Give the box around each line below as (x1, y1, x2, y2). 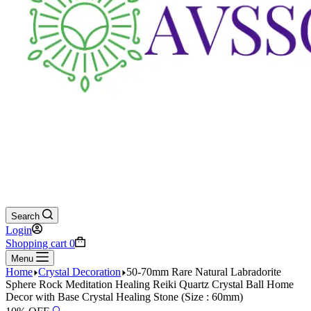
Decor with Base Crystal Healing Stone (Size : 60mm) (6, 291, 243, 303)
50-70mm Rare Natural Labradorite (126, 266, 281, 278)
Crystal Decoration (38, 266, 121, 278)
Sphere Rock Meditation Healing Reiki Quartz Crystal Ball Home (6, 278, 294, 290)
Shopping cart (6, 237, 67, 249)
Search (11, 211, 40, 221)
